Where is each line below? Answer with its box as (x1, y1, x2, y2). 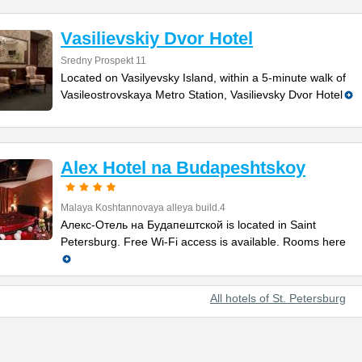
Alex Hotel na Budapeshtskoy (61, 158, 305, 178)
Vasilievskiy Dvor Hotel (61, 28, 253, 48)
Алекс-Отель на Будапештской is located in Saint (61, 218, 316, 231)
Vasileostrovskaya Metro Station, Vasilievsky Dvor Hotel (61, 88, 343, 101)
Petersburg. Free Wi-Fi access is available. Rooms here (61, 235, 346, 248)
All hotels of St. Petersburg (210, 292, 346, 305)
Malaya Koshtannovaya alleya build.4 (61, 202, 225, 213)
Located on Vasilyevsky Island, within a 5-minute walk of (61, 71, 346, 84)
